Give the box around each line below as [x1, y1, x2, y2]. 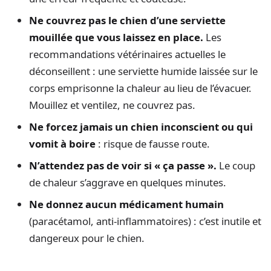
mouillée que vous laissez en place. [29, 30, 203, 45]
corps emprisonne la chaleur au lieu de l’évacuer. [29, 81, 252, 96]
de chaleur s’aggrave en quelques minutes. [29, 175, 226, 190]
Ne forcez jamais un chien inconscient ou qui [29, 120, 253, 134]
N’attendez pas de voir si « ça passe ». [29, 158, 217, 173]
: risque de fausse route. [96, 137, 210, 151]
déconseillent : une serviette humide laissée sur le [29, 64, 258, 79]
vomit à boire [29, 137, 96, 151]
